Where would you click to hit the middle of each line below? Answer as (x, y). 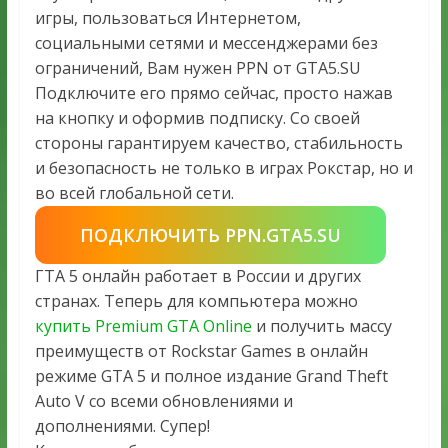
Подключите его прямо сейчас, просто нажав (213, 93)
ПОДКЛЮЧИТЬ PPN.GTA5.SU (210, 235)
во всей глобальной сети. (134, 193)
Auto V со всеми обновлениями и (163, 401)
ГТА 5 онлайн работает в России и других (197, 276)
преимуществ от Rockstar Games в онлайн (201, 351)
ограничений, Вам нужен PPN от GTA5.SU (197, 68)
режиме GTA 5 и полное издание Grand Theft (211, 376)
